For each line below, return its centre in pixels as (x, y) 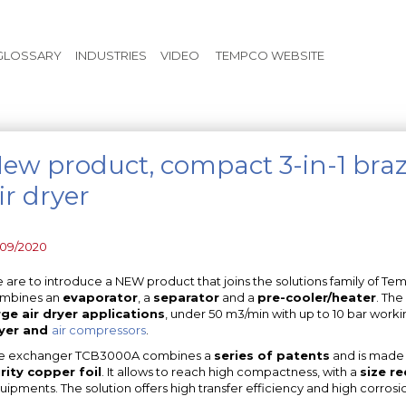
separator (186, 297)
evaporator (100, 297)
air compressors (98, 329)
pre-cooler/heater (316, 297)
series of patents (271, 355)
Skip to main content (264, 16)
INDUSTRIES (111, 55)
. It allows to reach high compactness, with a (230, 371)
